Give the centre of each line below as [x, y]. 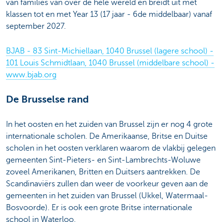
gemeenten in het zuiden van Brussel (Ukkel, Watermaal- [107, 196]
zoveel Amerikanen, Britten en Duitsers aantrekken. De [103, 172]
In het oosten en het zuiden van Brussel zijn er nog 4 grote [109, 125]
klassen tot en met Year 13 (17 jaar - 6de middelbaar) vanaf [109, 14]
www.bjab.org [31, 75]
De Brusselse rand [47, 100]
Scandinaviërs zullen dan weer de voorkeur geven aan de [107, 184]
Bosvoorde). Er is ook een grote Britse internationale [99, 208]
